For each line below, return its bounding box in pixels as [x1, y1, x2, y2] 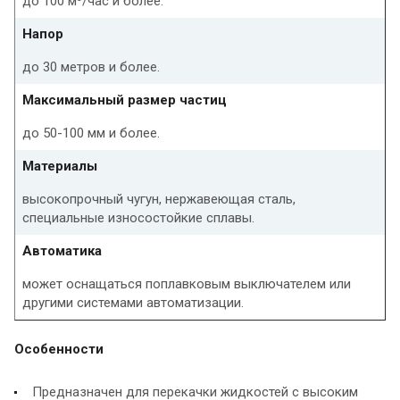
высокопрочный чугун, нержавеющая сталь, [22, 190, 296, 207]
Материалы [22, 157, 97, 174]
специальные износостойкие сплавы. [22, 209, 254, 226]
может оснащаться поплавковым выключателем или [22, 275, 351, 292]
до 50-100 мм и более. [22, 124, 160, 141]
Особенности [14, 340, 104, 357]
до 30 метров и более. [22, 58, 160, 75]
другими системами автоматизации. [22, 294, 244, 311]
